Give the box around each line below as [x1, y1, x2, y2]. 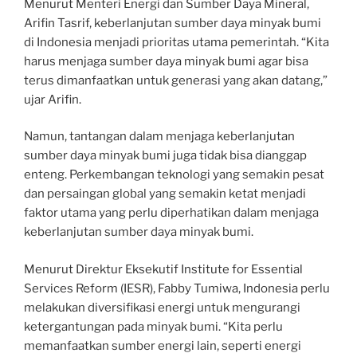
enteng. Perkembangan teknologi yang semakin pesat [24, 167, 324, 182]
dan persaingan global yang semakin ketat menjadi [24, 186, 306, 201]
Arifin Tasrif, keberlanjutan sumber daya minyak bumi [24, 15, 321, 30]
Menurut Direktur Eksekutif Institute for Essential [24, 261, 303, 277]
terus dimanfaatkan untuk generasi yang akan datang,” [24, 73, 328, 88]
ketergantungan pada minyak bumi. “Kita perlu [24, 319, 283, 334]
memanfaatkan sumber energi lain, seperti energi [24, 338, 301, 353]
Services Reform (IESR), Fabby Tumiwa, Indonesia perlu [24, 280, 330, 296]
